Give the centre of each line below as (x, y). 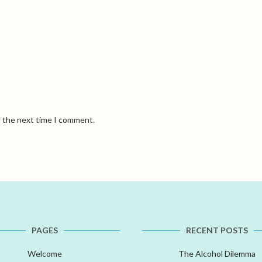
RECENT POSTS (217, 230)
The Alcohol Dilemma (217, 253)
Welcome (45, 253)
